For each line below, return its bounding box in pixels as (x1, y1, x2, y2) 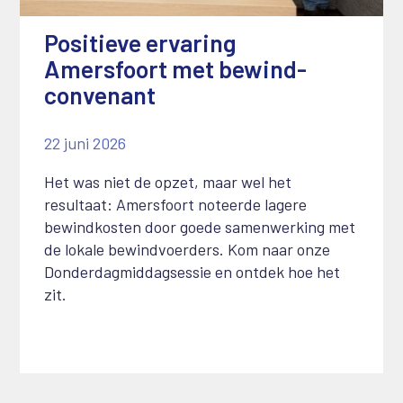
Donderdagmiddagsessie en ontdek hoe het (43, 262, 340, 282)
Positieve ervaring (43, 28, 237, 58)
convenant (43, 80, 156, 110)
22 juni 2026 (43, 133, 126, 154)
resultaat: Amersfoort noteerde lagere (43, 194, 307, 215)
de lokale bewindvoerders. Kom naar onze (43, 239, 330, 260)
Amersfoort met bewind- (43, 54, 307, 84)
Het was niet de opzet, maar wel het (43, 172, 291, 193)
